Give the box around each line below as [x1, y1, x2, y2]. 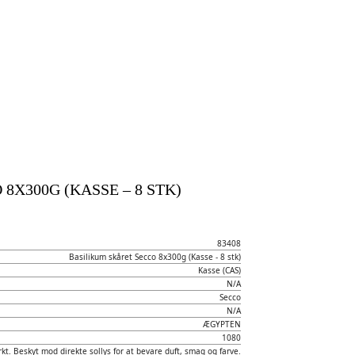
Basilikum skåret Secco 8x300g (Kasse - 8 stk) [68, 251, 241, 262]
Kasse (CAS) [197, 265, 241, 276]
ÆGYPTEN [202, 319, 241, 330]
